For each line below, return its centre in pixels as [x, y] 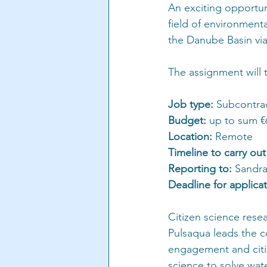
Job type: [191, 105]
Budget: [189, 121]
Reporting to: [201, 169]
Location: [190, 137]
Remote [232, 137]
